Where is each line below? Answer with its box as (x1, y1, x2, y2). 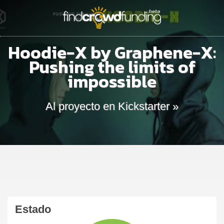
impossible (67, 68, 156, 95)
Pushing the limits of (28, 54, 195, 80)
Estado (15, 203, 51, 216)
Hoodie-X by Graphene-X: (8, 39, 216, 66)
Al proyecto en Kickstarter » (45, 99, 178, 112)
